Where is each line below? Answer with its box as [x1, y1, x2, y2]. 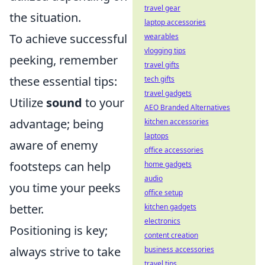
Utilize [9, 95, 46, 111]
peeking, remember [9, 52, 118, 69]
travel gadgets [144, 88, 192, 98]
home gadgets [144, 159, 192, 169]
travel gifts [144, 60, 179, 70]
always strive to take [9, 244, 121, 260]
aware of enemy [9, 137, 98, 154]
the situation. [9, 9, 81, 26]
